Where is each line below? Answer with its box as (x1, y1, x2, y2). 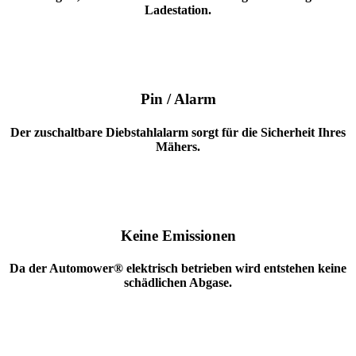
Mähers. (156, 139, 200, 153)
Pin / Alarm (140, 91, 216, 108)
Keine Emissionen (120, 226, 236, 244)
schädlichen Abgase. (124, 275, 232, 289)
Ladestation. (145, 3, 211, 17)
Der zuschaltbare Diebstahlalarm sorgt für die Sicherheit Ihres (10, 125, 346, 139)
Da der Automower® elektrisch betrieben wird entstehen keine (10, 261, 346, 275)
